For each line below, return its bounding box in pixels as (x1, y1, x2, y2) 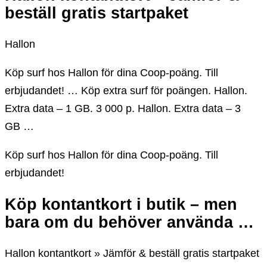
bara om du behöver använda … (5, 213, 254, 231)
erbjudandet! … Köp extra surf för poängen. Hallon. (5, 85, 247, 97)
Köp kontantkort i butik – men (5, 195, 237, 213)
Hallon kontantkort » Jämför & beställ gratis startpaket (5, 247, 259, 260)
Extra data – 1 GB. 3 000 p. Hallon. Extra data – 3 (5, 103, 241, 115)
